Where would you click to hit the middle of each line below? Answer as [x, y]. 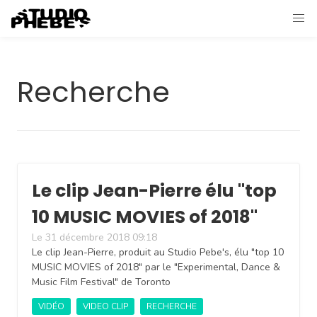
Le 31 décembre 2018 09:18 [94, 237]
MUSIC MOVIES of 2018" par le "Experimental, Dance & [156, 267]
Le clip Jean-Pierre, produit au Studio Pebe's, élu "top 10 [158, 252]
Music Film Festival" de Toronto [101, 282]
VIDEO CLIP [105, 306]
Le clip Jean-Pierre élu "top [154, 191]
